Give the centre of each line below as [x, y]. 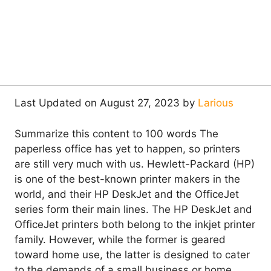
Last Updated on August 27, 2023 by [106, 103]
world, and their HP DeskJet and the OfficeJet [127, 194]
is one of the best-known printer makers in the [127, 179]
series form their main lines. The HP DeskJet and [133, 209]
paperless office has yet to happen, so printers [127, 149]
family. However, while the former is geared [120, 239]
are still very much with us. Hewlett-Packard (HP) [135, 164]
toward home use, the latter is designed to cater [132, 254]
